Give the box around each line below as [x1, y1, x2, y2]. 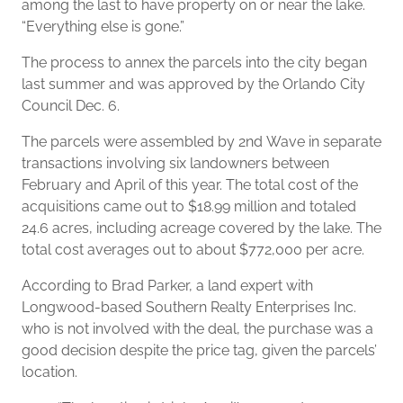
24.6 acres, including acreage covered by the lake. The [22, 219, 381, 237]
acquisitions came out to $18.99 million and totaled [22, 198, 356, 215]
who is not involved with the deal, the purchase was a [22, 320, 373, 337]
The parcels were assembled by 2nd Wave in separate [22, 133, 381, 150]
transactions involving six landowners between [22, 155, 329, 172]
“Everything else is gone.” [22, 18, 184, 35]
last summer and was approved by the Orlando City [22, 76, 365, 93]
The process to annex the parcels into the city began [22, 54, 367, 71]
